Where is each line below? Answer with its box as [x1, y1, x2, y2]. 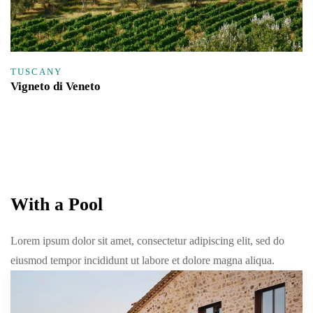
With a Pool [10, 194, 103, 215]
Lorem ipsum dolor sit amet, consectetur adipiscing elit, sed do [10, 235, 284, 247]
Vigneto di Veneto [10, 80, 101, 94]
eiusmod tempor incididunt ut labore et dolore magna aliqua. [10, 254, 275, 267]
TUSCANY [10, 66, 62, 78]
